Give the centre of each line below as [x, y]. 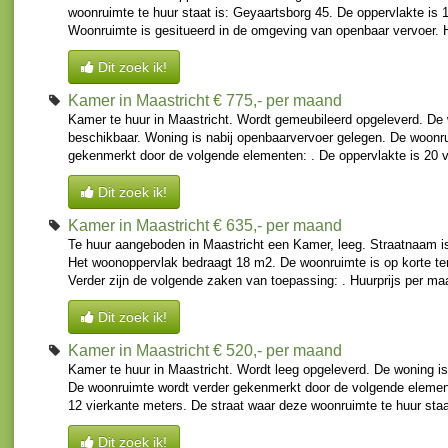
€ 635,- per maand [277, 226]
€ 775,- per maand [277, 101]
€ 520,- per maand [277, 351]
